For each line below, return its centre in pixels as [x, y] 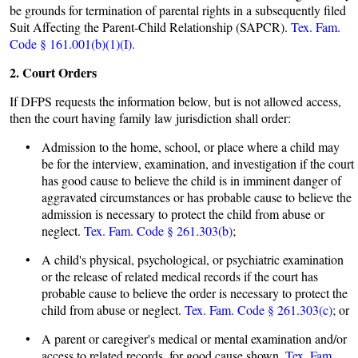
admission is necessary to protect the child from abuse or [183, 214]
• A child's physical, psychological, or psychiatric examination [185, 259]
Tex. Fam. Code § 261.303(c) [259, 310]
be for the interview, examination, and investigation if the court [198, 163]
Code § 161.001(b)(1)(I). [72, 44]
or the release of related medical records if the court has [180, 276]
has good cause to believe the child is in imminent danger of [191, 180]
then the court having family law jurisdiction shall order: [150, 118]
